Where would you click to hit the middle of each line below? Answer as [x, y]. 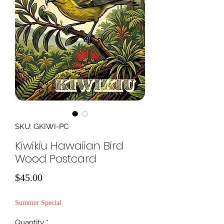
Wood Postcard [56, 159]
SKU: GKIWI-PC [42, 127]
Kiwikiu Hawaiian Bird [69, 146]
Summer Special [38, 203]
